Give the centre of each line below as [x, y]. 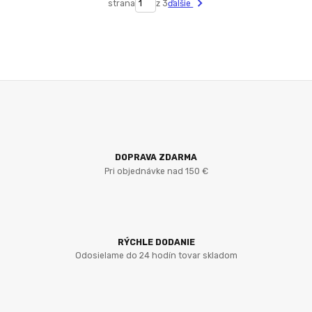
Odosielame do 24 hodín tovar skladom [156, 256]
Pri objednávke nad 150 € [156, 171]
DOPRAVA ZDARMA [156, 158]
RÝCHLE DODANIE [156, 242]
